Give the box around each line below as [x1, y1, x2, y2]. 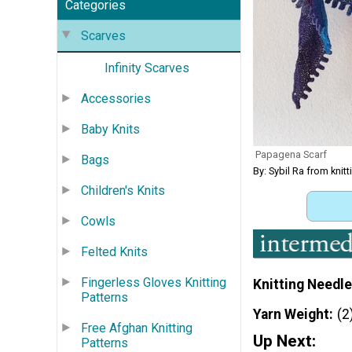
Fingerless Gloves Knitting [81, 274, 226, 290]
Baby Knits [81, 121, 140, 137]
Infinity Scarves [104, 60, 189, 75]
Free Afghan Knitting [81, 320, 192, 335]
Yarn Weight [253, 306, 329, 322]
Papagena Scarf [255, 148, 327, 160]
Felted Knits [81, 244, 148, 259]
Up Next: [253, 331, 316, 350]
